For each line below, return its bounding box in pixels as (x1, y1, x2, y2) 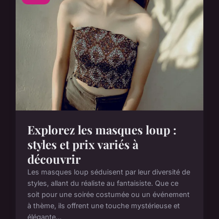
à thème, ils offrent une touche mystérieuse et (27, 201, 180, 210)
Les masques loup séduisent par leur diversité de (27, 168, 190, 176)
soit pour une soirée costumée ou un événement (27, 190, 190, 199)
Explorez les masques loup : (27, 122, 176, 138)
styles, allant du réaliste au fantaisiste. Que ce (27, 179, 178, 188)
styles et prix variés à (27, 136, 138, 153)
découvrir (27, 151, 81, 167)
